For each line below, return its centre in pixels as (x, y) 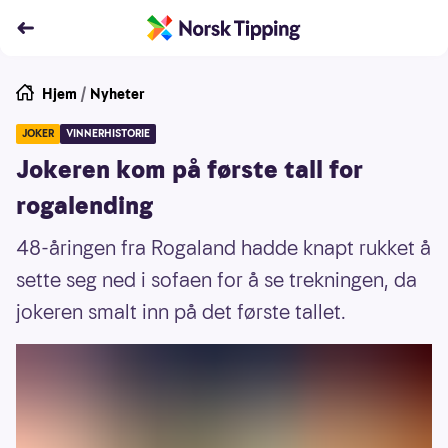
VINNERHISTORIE (108, 133)
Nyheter (117, 94)
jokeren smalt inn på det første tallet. (181, 312)
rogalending (84, 206)
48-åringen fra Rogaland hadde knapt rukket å (223, 248)
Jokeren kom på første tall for (189, 170)
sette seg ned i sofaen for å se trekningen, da (216, 280)
